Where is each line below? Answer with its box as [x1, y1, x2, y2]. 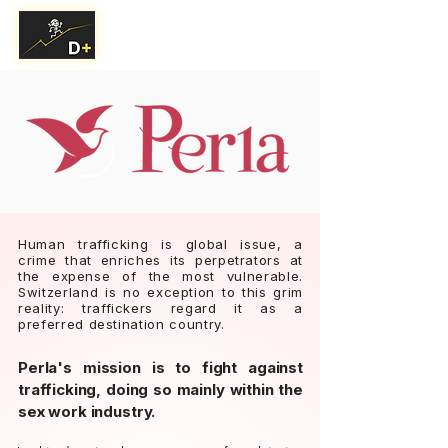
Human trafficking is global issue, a [18, 236, 303, 252]
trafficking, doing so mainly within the [18, 380, 303, 399]
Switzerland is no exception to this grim [18, 284, 303, 300]
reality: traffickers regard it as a [18, 300, 303, 316]
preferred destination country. [18, 316, 225, 332]
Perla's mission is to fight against [18, 358, 303, 377]
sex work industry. [18, 402, 156, 421]
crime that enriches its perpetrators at [18, 252, 303, 268]
